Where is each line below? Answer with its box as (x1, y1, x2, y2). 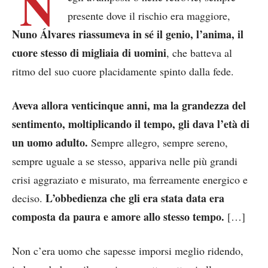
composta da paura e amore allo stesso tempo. (12, 209, 224, 225)
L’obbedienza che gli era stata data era (45, 190, 224, 206)
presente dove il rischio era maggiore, (68, 8, 230, 23)
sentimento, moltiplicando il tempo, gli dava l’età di (12, 116, 249, 132)
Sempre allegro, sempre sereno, (88, 135, 228, 150)
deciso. (12, 191, 45, 206)
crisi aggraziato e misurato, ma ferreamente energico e (12, 172, 248, 187)
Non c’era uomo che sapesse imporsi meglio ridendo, (12, 243, 243, 258)
